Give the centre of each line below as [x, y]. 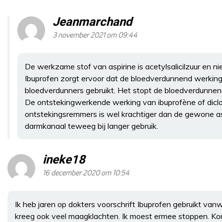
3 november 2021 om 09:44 [95, 35]
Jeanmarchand [92, 22]
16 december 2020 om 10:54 [86, 173]
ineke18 [64, 160]
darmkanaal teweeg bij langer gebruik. [91, 126]
